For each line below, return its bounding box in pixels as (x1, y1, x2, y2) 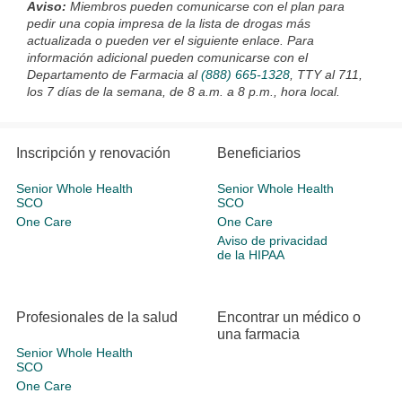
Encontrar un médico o (217, 310, 361, 325)
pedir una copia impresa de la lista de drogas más (27, 16, 310, 31)
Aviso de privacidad (217, 233, 328, 248)
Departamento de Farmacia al (27, 67, 201, 82)
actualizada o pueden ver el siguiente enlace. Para (27, 33, 314, 48)
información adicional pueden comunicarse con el (27, 50, 308, 65)
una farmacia (217, 327, 300, 342)
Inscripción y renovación (16, 145, 170, 161)
